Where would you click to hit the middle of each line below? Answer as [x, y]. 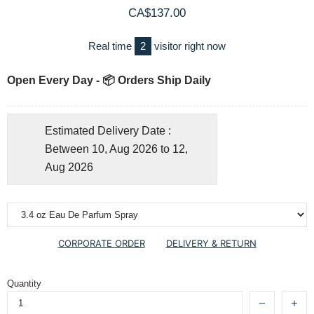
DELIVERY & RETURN [211, 244]
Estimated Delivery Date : [108, 131]
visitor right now [189, 46]
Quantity [24, 284]
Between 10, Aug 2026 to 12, [116, 149]
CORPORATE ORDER [101, 244]
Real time [111, 46]
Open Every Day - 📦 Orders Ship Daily [109, 81]
